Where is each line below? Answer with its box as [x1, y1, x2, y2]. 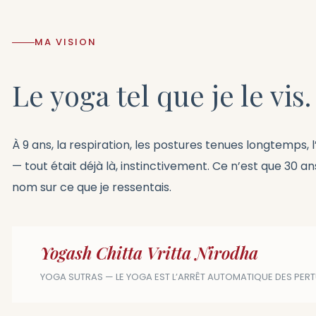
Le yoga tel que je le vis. [12, 75, 311, 114]
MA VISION [35, 35, 97, 49]
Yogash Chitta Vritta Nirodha [40, 241, 258, 264]
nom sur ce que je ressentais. [12, 178, 171, 195]
